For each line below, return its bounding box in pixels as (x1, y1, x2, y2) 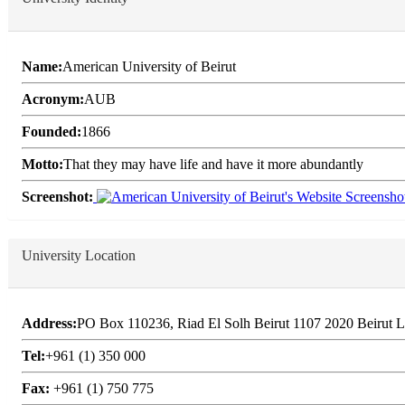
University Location (22, 247, 136, 263)
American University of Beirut (62, 58, 236, 74)
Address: (22, 315, 77, 331)
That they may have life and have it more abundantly (63, 155, 363, 172)
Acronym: (22, 90, 84, 107)
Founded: (22, 123, 81, 139)
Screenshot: (22, 188, 93, 204)
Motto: (22, 155, 63, 172)
